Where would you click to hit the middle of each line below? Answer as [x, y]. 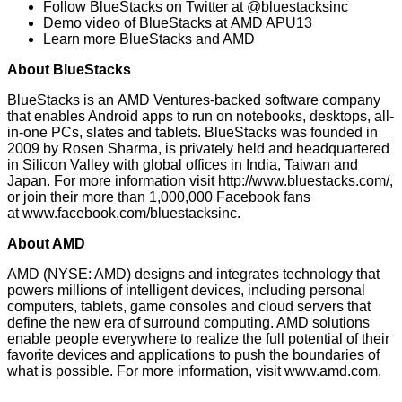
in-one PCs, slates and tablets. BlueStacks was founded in [192, 133]
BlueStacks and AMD [187, 39]
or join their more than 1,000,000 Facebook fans [159, 197]
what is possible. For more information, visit [146, 371]
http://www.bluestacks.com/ [304, 181]
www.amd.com [331, 371]
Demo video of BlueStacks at [137, 23]
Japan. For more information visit [113, 181]
